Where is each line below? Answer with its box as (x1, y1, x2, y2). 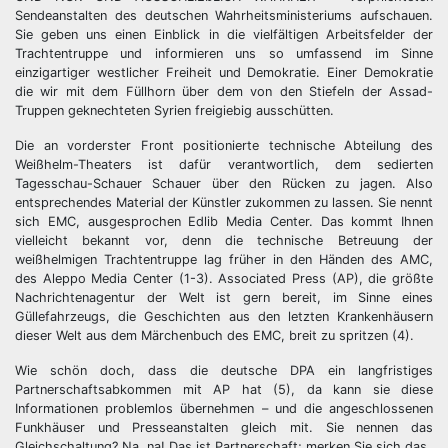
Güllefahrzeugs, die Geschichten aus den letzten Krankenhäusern (15, 309, 433, 324)
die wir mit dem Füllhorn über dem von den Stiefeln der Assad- (15, 84, 433, 99)
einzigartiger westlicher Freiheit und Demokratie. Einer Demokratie (15, 65, 433, 80)
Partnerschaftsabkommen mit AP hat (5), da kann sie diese (15, 382, 433, 397)
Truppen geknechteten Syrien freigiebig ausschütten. (15, 103, 334, 118)
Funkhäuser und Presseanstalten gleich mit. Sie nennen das (15, 420, 433, 435)
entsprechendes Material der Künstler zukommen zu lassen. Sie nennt (15, 195, 433, 210)
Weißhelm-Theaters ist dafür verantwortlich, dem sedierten (15, 157, 433, 172)
